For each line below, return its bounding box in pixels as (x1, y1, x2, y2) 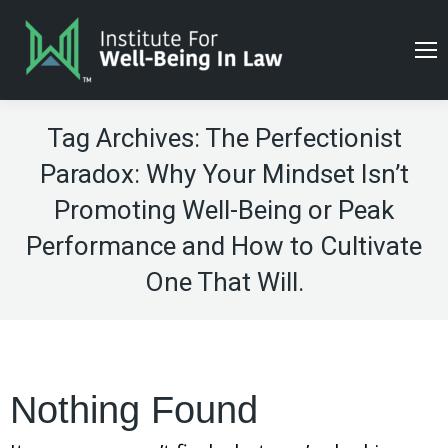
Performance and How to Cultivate (26, 231, 422, 261)
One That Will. (144, 267, 304, 297)
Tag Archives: (46, 123, 205, 153)
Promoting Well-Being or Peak (54, 195, 394, 225)
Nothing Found (10, 389, 258, 431)
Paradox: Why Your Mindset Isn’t (39, 159, 409, 189)
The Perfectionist (204, 123, 402, 153)
